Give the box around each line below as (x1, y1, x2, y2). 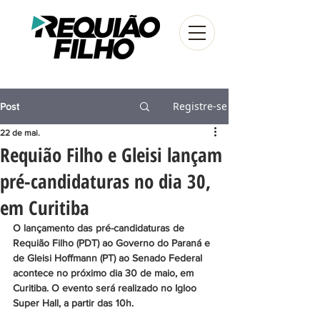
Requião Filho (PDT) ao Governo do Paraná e (13, 237, 213, 249)
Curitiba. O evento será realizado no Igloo (13, 282, 199, 294)
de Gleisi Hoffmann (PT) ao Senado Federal (13, 252, 205, 264)
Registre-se (173, 99, 227, 113)
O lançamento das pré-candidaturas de (13, 222, 187, 234)
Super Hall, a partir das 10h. (13, 297, 134, 309)
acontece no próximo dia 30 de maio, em (13, 267, 196, 279)
